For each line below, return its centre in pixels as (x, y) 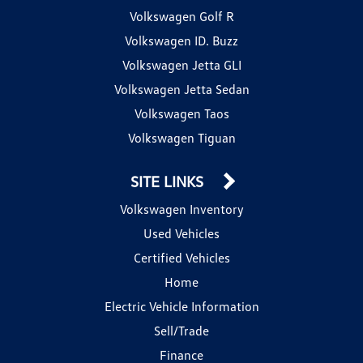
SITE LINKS (169, 181)
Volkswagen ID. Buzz (181, 40)
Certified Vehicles (181, 257)
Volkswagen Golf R (181, 16)
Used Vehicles (181, 233)
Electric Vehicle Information (181, 306)
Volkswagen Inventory (181, 209)
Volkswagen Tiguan (181, 137)
